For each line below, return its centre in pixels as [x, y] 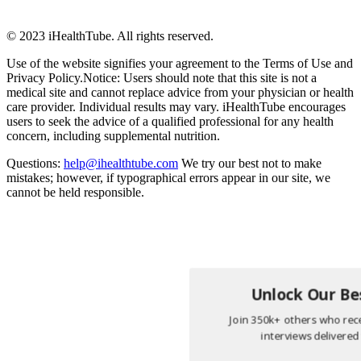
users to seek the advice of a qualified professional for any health [170, 122]
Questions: [35, 164]
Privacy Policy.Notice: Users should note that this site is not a [162, 78]
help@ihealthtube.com [121, 164]
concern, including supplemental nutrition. [113, 136]
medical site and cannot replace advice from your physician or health [180, 93]
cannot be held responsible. [75, 193]
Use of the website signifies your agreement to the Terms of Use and [180, 64]
